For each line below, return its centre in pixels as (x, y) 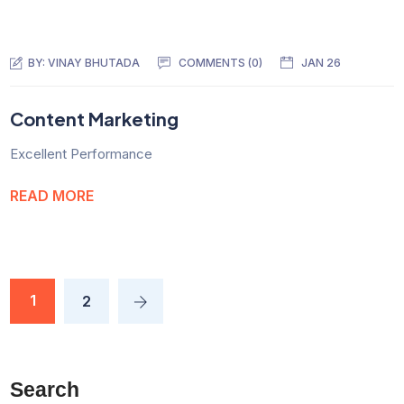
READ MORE (52, 196)
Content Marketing (95, 118)
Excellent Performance (82, 153)
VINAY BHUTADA (94, 63)
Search (45, 390)
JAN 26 (321, 63)
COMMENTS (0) (221, 63)
